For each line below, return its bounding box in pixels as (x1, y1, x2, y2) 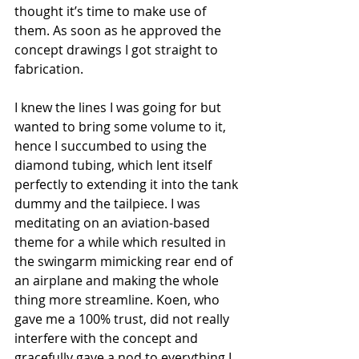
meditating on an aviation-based (14, 214, 213, 232)
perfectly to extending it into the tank (14, 175, 241, 194)
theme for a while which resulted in (14, 233, 229, 252)
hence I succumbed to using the (14, 137, 210, 155)
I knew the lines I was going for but (14, 99, 224, 117)
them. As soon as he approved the (14, 22, 224, 40)
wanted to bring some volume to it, (14, 118, 229, 136)
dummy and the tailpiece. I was (14, 195, 204, 213)
